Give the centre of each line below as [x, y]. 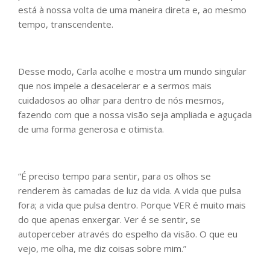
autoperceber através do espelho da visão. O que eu [128, 234]
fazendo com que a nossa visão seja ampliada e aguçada [135, 115]
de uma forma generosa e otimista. [92, 129]
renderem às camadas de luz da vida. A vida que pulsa [130, 191]
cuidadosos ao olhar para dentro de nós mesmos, [121, 100]
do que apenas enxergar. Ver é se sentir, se [109, 220]
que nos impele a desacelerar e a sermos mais [115, 86]
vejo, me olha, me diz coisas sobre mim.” [102, 249]
